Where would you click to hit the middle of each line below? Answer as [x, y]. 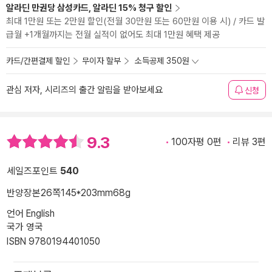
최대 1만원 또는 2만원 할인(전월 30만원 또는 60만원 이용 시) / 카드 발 [135, 21]
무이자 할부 [101, 61]
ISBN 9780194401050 [53, 242]
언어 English [31, 214]
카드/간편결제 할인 [38, 61]
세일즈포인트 [33, 171]
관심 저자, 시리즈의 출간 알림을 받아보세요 [84, 90]
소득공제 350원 [162, 61]
